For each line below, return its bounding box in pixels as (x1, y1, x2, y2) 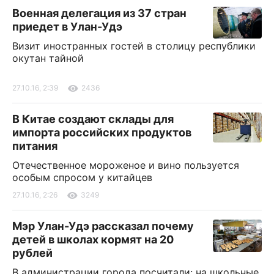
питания (12, 139, 57, 152)
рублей (12, 246, 53, 259)
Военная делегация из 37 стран (12, 6, 187, 20)
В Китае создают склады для (12, 112, 174, 125)
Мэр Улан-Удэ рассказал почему (12, 219, 194, 232)
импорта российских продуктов (12, 125, 191, 139)
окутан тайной (12, 51, 84, 64)
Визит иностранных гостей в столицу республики (12, 39, 256, 52)
